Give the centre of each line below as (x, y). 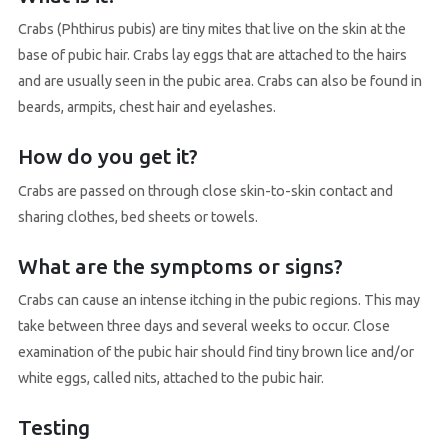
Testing (53, 426)
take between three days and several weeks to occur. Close (203, 325)
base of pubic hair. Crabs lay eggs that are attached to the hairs (212, 55)
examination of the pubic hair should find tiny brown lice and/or (215, 351)
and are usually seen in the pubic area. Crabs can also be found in (219, 81)
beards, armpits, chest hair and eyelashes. (146, 107)
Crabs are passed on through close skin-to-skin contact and (205, 190)
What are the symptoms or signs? (180, 265)
